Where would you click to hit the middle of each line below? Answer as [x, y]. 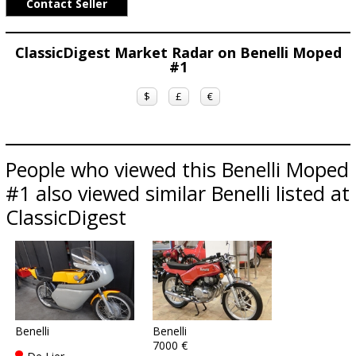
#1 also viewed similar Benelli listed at [178, 193]
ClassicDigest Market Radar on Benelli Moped [178, 52]
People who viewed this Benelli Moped [177, 169]
